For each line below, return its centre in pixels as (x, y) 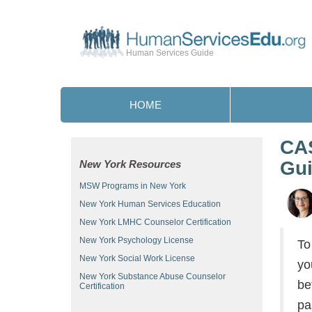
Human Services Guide (170, 53)
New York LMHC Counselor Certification (155, 222)
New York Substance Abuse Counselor (153, 276)
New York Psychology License (136, 240)
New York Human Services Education (150, 204)
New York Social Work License (137, 258)
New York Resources (130, 164)
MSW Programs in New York (133, 186)
